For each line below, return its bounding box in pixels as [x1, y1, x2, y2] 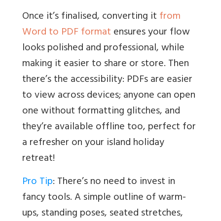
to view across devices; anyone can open [22, 87, 195, 106]
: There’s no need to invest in [53, 173, 175, 192]
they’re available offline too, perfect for [22, 118, 196, 137]
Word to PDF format [22, 24, 111, 42]
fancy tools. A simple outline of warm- [22, 189, 186, 208]
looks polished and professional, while [22, 39, 184, 58]
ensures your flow [111, 24, 190, 42]
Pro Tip [22, 173, 53, 192]
